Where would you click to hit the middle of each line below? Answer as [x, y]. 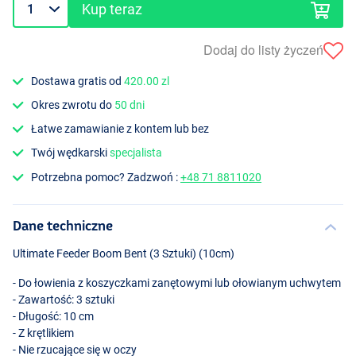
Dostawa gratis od [78, 81]
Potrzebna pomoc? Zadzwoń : [106, 177]
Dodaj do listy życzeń [263, 50]
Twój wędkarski [71, 153]
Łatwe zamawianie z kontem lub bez [120, 129]
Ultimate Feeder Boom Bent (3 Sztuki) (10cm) [124, 253]
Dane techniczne [63, 225]
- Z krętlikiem [43, 333]
